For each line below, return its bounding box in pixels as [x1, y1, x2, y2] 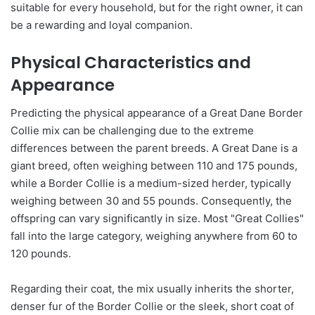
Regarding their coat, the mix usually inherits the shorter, [11, 282, 294, 296]
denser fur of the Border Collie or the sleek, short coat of [11, 300, 294, 314]
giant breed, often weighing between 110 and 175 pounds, [11, 159, 297, 173]
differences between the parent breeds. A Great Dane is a [11, 141, 297, 155]
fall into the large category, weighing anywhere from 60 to [11, 229, 297, 243]
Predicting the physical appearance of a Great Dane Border [11, 106, 303, 120]
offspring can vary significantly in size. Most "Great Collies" [11, 212, 304, 226]
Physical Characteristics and [11, 51, 251, 74]
